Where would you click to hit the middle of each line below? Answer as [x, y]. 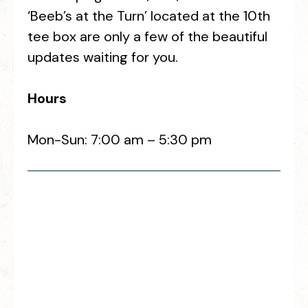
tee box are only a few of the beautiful [147, 36]
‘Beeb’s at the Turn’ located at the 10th [149, 16]
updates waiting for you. [103, 57]
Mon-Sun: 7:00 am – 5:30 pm [120, 140]
